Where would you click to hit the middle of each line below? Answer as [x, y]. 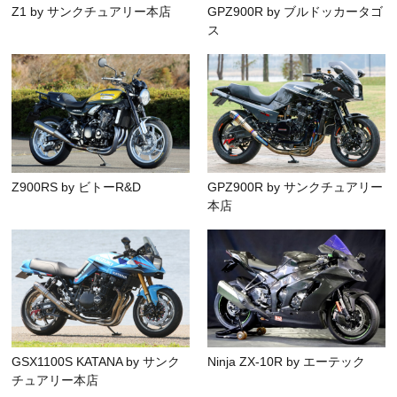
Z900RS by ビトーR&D [77, 187]
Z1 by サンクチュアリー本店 [92, 11]
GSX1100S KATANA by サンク [96, 362]
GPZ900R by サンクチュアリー [295, 187]
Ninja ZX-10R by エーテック [286, 362]
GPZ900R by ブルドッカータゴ [295, 11]
